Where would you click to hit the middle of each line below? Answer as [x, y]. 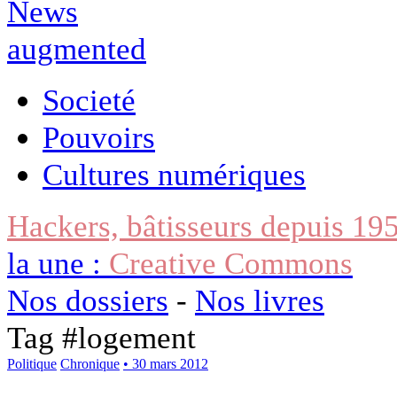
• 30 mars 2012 [166, 363]
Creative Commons [231, 263]
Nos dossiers [88, 300]
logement [137, 337]
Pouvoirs [99, 137]
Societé [89, 100]
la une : [58, 263]
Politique [32, 363]
